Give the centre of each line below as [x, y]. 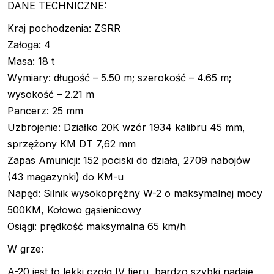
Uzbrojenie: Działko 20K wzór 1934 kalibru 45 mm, [126, 128]
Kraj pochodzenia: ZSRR [64, 28]
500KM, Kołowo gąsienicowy [74, 210]
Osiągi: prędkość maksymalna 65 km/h [97, 227]
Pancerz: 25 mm [45, 111]
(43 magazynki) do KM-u [65, 177]
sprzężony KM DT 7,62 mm [72, 144]
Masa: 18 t [31, 61]
